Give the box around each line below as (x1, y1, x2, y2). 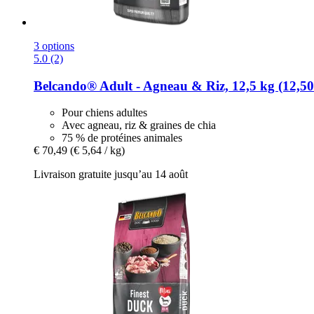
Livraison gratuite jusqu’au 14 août (34, 168, 188, 181)
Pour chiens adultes (62, 107, 147, 119)
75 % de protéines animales (62, 132, 182, 144)
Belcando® (34, 78, 97, 93)
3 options (34, 39, 74, 52)
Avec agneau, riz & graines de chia (62, 119, 216, 132)
